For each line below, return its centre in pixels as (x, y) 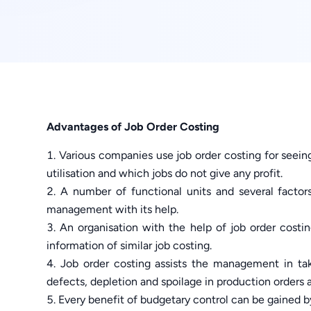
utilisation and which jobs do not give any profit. (165, 173)
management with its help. (113, 209)
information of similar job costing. (129, 245)
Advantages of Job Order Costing (133, 126)
